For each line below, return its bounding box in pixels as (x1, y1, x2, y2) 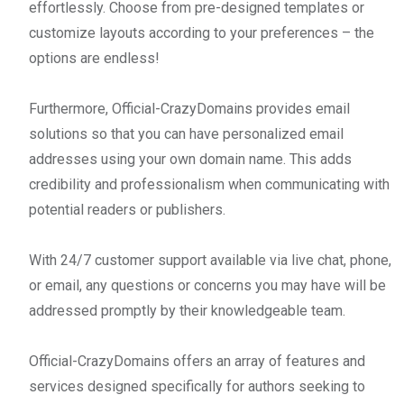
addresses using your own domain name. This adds (29, 150, 352, 168)
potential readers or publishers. (29, 200, 225, 218)
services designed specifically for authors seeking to (29, 377, 365, 395)
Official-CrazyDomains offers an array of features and (29, 352, 365, 370)
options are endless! (29, 49, 160, 67)
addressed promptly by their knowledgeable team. (29, 301, 345, 319)
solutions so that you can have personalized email (29, 124, 344, 142)
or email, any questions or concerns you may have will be (29, 276, 386, 294)
